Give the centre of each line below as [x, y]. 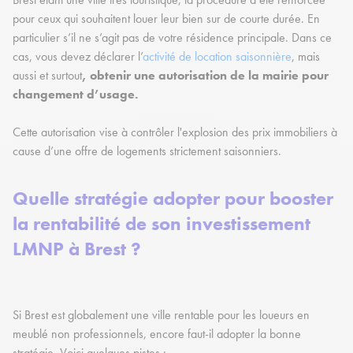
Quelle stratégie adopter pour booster [173, 199]
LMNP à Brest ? [79, 249]
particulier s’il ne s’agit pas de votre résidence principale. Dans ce [172, 38]
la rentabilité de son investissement [162, 224]
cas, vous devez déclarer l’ [78, 57]
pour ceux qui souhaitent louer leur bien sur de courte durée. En [166, 19]
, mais [306, 57]
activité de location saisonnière [217, 57]
